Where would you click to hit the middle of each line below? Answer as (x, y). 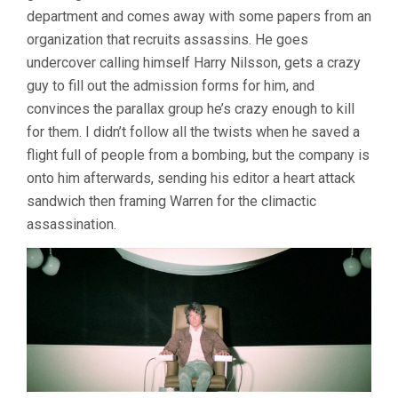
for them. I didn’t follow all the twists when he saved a (193, 131)
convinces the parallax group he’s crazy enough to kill (191, 108)
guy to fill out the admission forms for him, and (171, 85)
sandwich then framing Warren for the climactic (171, 201)
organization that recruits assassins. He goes (167, 39)
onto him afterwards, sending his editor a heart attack (191, 178)
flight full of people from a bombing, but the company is (198, 155)
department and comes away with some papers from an (199, 16)
